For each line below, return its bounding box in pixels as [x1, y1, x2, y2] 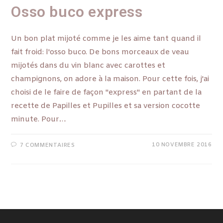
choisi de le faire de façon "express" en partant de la [11, 88, 202, 98]
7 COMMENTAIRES [20, 142, 75, 149]
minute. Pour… [11, 114, 66, 125]
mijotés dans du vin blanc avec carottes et [11, 61, 166, 71]
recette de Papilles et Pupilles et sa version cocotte [11, 101, 201, 111]
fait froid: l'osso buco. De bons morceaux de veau [11, 47, 190, 58]
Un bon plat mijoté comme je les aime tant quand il [11, 34, 202, 44]
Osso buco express [11, 3, 143, 21]
